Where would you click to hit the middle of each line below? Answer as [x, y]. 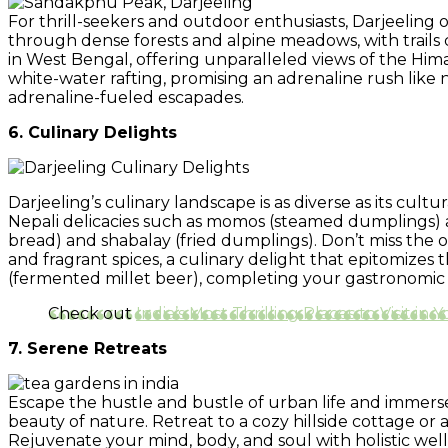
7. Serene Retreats [87, 348]
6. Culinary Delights [92, 132]
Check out [92, 313]
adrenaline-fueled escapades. [126, 97]
